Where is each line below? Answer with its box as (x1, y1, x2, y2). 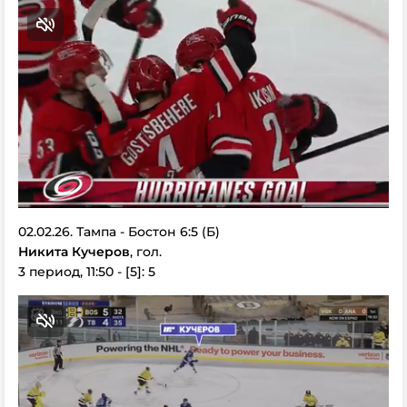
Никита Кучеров (18, 243, 130, 260)
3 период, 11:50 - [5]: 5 (18, 263, 155, 280)
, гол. (130, 243, 162, 260)
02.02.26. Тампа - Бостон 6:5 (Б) (18, 223, 220, 240)
